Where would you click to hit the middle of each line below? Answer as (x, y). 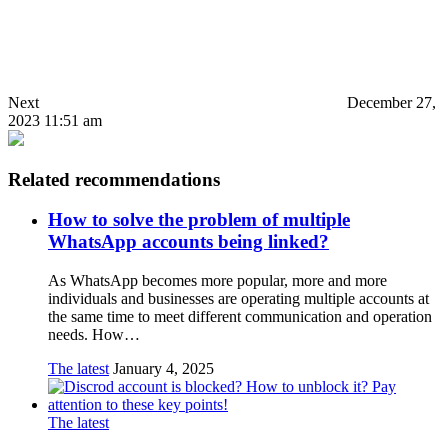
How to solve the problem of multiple (199, 220)
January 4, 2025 (163, 368)
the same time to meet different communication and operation (240, 316)
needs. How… (94, 334)
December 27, (391, 102)
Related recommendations (114, 179)
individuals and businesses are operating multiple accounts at (238, 298)
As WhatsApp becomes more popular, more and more (217, 280)
